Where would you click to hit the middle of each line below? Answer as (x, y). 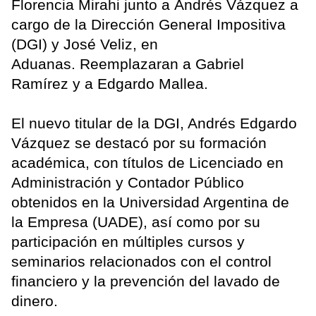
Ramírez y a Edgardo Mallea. (110, 84)
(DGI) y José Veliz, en (85, 44)
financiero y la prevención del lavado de (146, 281)
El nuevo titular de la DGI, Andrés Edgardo (154, 123)
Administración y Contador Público (128, 183)
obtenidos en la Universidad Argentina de (150, 202)
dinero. (35, 301)
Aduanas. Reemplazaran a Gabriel (128, 64)
